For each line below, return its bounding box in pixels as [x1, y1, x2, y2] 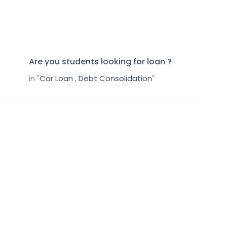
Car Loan [40, 72, 73, 84]
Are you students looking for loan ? [29, 55, 172, 67]
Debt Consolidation [79, 72, 153, 84]
